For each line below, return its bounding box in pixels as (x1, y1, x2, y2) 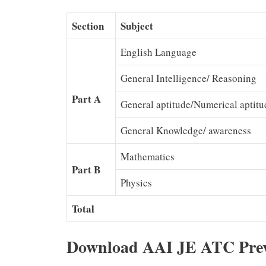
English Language (121, 45, 197, 59)
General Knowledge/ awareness (121, 123, 251, 137)
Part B (72, 161, 100, 177)
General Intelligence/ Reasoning (121, 71, 256, 85)
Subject (121, 18, 153, 33)
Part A (72, 91, 101, 107)
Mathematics (121, 149, 175, 163)
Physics (121, 175, 152, 189)
